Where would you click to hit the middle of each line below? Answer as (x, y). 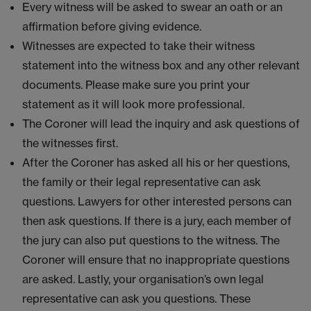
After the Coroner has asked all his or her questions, (156, 162)
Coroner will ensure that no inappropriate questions (156, 260)
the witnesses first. (70, 143)
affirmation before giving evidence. (112, 26)
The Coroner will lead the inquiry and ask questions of (161, 124)
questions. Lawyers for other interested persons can (157, 201)
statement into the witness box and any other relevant (161, 65)
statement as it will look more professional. (133, 104)
